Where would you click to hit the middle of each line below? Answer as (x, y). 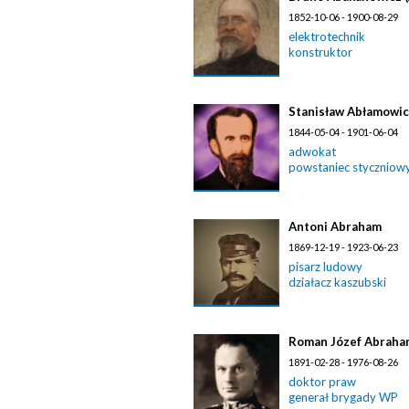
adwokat (312, 152)
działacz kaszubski (337, 282)
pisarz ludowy (325, 267)
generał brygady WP (343, 397)
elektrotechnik (327, 37)
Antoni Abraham (335, 226)
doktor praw (322, 382)
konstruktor (320, 52)
